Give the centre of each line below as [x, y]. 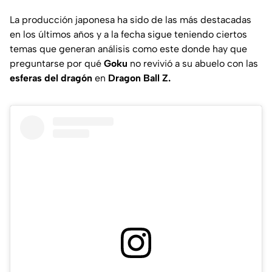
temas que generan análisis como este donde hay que [128, 49]
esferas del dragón [51, 78]
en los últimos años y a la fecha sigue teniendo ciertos [128, 34]
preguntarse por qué [57, 63]
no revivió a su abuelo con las [194, 63]
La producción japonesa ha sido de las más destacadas [131, 19]
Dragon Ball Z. [139, 78]
